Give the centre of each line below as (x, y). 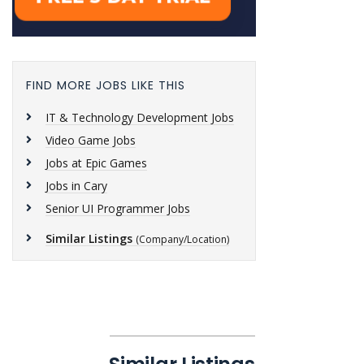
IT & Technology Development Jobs (140, 117)
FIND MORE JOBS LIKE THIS (106, 85)
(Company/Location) (182, 239)
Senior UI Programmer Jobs (118, 208)
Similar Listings (89, 238)
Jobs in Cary (76, 186)
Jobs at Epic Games (96, 163)
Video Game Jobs (91, 140)
